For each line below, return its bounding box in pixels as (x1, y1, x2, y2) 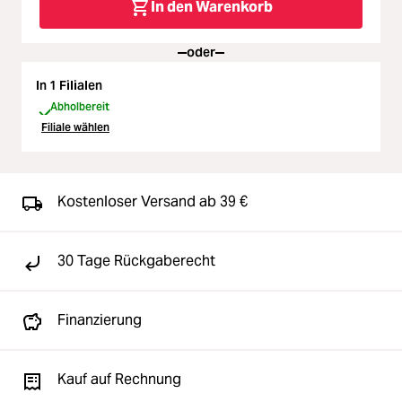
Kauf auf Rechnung (57, 370, 181, 389)
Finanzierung (57, 310, 142, 329)
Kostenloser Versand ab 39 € (57, 192, 248, 211)
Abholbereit (50, 100, 109, 113)
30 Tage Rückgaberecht (57, 251, 215, 270)
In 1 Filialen (36, 77, 102, 93)
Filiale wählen (41, 120, 109, 134)
